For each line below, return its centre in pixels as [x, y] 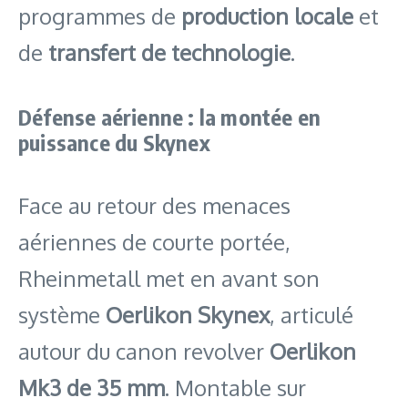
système [62, 314]
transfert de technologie [169, 52]
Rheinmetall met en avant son [169, 278]
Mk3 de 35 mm [92, 387]
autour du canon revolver [144, 351]
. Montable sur [235, 387]
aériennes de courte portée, [154, 241]
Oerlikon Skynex [188, 314]
